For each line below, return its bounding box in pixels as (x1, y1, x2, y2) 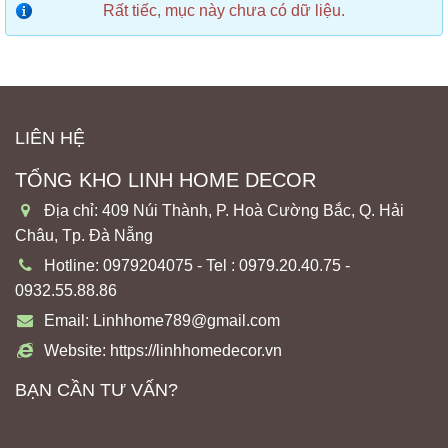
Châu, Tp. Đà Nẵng (15, 227, 153, 244)
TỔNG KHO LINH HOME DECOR (15, 169, 316, 191)
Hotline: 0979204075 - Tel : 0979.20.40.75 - (44, 257, 350, 274)
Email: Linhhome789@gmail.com (44, 312, 280, 329)
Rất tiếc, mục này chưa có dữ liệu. (103, 2, 345, 19)
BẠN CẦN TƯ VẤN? (15, 380, 178, 400)
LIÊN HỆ (15, 128, 85, 148)
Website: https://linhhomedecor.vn (44, 342, 282, 359)
